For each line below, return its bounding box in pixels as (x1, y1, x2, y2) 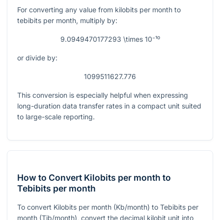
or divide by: (17, 54, 57, 62)
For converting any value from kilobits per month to (17, 5, 181, 14)
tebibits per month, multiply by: (17, 16, 117, 25)
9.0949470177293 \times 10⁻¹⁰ (60, 35, 160, 44)
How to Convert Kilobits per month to (17, 172, 171, 183)
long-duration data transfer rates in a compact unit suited (17, 102, 201, 110)
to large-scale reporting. (17, 112, 95, 121)
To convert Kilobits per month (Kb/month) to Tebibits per (17, 203, 198, 212)
